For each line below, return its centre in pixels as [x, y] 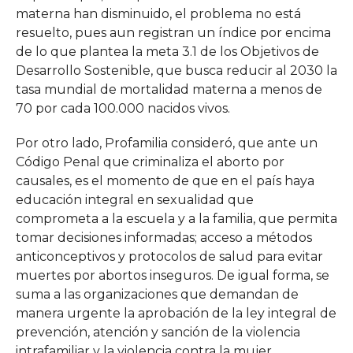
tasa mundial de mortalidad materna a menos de [169, 89]
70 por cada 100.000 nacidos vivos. [123, 108]
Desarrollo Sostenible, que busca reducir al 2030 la [176, 71]
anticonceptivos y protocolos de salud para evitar [169, 256]
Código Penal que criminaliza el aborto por [150, 162]
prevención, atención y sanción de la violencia [158, 332]
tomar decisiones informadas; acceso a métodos [163, 238]
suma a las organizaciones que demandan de [157, 294]
